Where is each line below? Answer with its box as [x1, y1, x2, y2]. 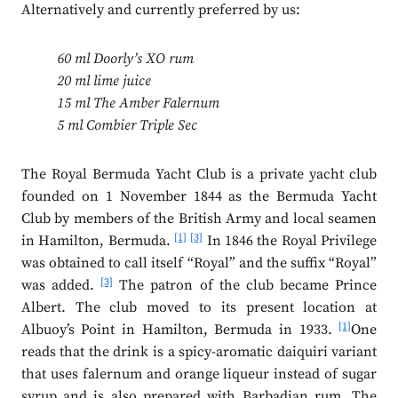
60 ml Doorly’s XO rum [56, 50, 194, 68]
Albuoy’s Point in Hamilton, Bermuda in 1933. [20, 321, 339, 339]
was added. [20, 276, 101, 295]
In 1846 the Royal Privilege [203, 232, 378, 251]
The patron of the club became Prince [113, 276, 378, 295]
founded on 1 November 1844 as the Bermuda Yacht [20, 187, 378, 206]
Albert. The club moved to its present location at [20, 298, 378, 317]
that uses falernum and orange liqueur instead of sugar [20, 365, 378, 384]
